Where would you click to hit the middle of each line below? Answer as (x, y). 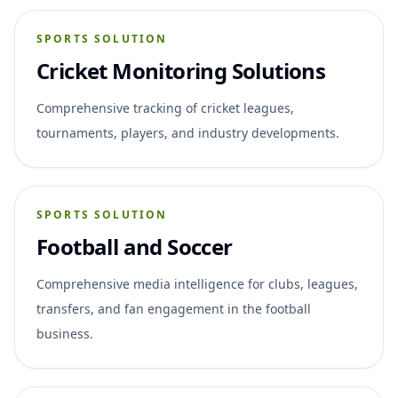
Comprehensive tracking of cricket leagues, (165, 107)
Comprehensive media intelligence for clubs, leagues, (197, 283)
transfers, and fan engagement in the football (174, 308)
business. (65, 333)
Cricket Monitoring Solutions (181, 70)
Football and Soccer (135, 246)
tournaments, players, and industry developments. (188, 132)
